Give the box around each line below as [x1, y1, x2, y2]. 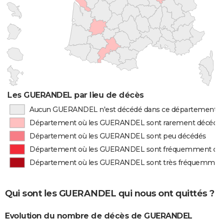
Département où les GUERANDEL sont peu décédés [29, 132, 206, 140]
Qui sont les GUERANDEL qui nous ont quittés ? [5, 188, 215, 199]
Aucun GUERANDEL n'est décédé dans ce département [29, 105, 217, 114]
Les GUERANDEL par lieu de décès [7, 90, 144, 100]
